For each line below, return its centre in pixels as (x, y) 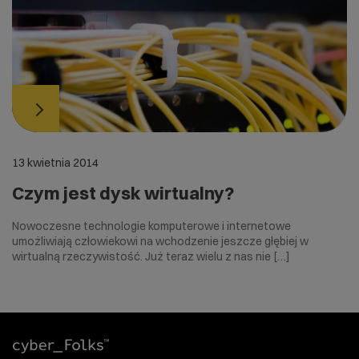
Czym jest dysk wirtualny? (123, 194)
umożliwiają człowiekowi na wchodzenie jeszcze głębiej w (160, 242)
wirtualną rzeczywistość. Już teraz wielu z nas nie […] (151, 257)
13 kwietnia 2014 (55, 163)
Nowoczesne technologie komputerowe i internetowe (151, 226)
